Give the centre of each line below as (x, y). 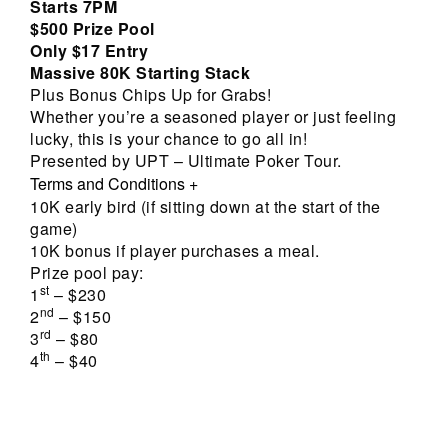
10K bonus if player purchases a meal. (175, 251)
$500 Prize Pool (92, 29)
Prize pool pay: (87, 273)
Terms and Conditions (109, 184)
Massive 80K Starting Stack (140, 73)
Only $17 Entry (89, 51)
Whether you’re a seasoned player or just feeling (213, 117)
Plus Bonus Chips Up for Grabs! (150, 95)
